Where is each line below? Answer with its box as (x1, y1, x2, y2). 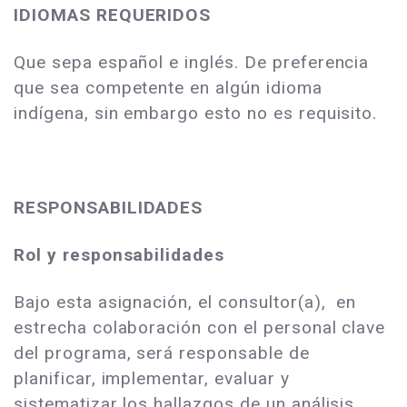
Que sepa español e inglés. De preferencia (14, 52, 370, 74)
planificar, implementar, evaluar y (14, 368, 290, 390)
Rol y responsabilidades (14, 244, 225, 266)
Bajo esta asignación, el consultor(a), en (14, 292, 357, 313)
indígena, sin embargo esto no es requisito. (14, 103, 378, 124)
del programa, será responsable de (14, 342, 310, 364)
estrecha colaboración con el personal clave (14, 317, 386, 339)
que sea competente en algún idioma (14, 77, 323, 99)
